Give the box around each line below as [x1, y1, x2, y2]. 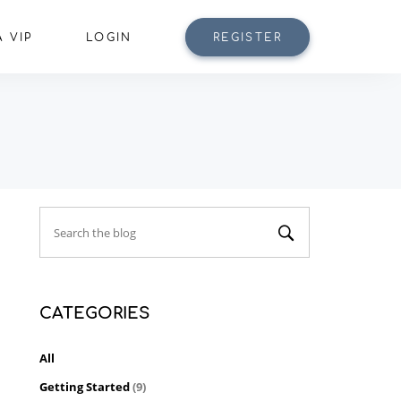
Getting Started [39, 379, 133, 395]
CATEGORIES [39, 304, 150, 322]
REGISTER [212, 31, 282, 44]
